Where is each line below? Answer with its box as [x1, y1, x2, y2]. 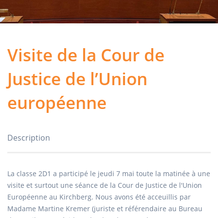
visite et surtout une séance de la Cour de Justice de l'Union [7, 181, 202, 190]
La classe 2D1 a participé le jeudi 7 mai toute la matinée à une [7, 169, 210, 178]
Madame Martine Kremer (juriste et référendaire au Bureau [7, 204, 202, 213]
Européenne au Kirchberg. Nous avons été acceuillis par [7, 192, 191, 201]
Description [7, 132, 50, 143]
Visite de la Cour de [7, 43, 164, 66]
